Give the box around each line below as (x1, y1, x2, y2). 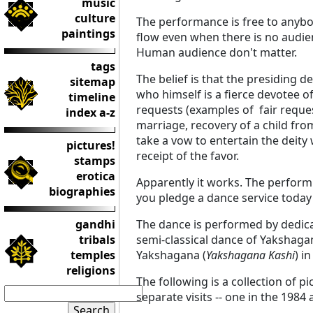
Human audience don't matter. (136, 45, 300, 60)
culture (75, 10, 115, 26)
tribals (79, 232, 115, 247)
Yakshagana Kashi (206, 247, 295, 263)
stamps (74, 153, 115, 168)
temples (71, 247, 115, 263)
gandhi (75, 217, 115, 232)
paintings (61, 26, 115, 41)
